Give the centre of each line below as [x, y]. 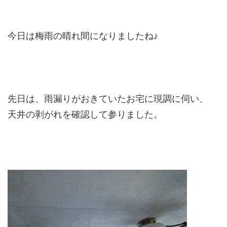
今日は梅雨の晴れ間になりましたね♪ [83, 36]
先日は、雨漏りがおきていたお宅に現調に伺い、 [108, 99]
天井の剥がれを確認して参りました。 [85, 114]
